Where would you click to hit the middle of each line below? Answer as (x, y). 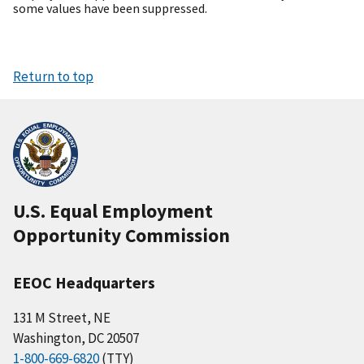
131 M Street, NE (62, 318)
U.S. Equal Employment (113, 211)
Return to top (53, 77)
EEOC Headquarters (84, 283)
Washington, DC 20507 (76, 338)
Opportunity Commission (121, 236)
